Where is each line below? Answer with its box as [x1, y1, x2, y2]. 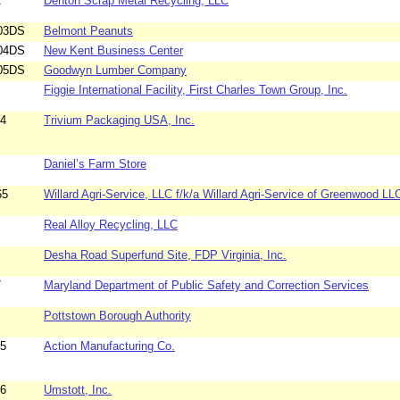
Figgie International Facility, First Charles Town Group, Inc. [44, 83, 347, 97]
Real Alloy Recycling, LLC [44, 218, 178, 232]
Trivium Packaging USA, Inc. [44, 113, 195, 128]
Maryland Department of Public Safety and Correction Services [44, 279, 369, 293]
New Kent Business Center [44, 44, 183, 58]
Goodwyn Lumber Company [44, 63, 187, 78]
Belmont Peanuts [44, 24, 133, 38]
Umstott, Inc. [44, 383, 112, 397]
